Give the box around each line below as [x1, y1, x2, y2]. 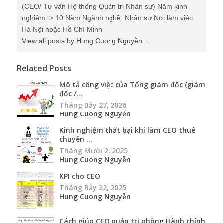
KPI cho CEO [59, 171, 100, 181]
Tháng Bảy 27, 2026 [59, 100, 126, 110]
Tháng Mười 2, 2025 [59, 145, 128, 155]
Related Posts [17, 62, 71, 74]
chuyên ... [59, 134, 92, 144]
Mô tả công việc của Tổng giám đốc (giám [59, 79, 205, 89]
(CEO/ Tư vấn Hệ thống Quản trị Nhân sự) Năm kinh [22, 2, 187, 10]
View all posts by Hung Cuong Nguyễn [22, 36, 144, 45]
